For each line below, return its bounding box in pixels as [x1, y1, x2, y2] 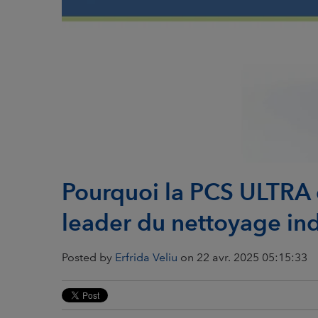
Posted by [62, 250, 115, 264]
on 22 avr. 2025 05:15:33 [177, 250, 307, 264]
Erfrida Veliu [115, 250, 177, 264]
